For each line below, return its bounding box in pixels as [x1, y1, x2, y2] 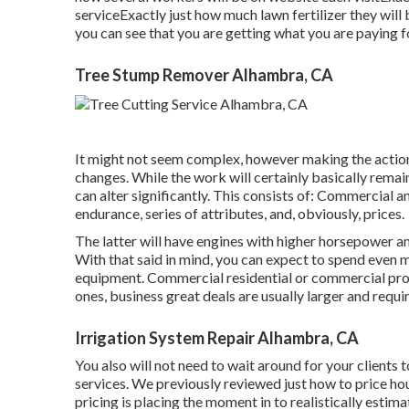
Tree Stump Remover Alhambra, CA [75, 64, 333, 85]
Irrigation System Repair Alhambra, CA [75, 327, 359, 348]
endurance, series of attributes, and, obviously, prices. [75, 204, 404, 222]
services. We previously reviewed [75, 373, 284, 392]
